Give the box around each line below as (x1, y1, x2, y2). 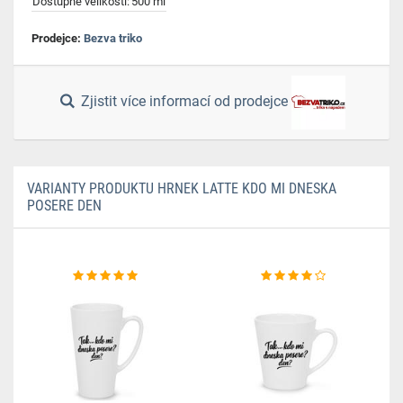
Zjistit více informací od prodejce (77, 93, 292, 111)
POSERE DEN (27, 197, 102, 214)
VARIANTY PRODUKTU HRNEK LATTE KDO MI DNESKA (27, 180, 336, 197)
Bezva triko (84, 31, 142, 45)
